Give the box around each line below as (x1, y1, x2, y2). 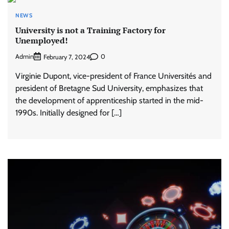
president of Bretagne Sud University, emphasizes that (15, 83, 203, 93)
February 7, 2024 (43, 53, 90, 61)
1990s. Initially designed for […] (15, 107, 122, 118)
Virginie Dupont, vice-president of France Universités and (15, 71, 212, 81)
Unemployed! (15, 34, 68, 46)
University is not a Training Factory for (15, 24, 166, 36)
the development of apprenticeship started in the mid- (15, 95, 203, 105)
